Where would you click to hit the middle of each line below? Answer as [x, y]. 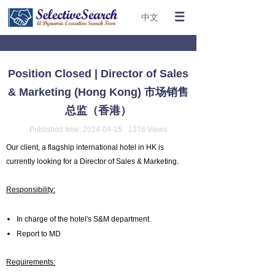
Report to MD [38, 234]
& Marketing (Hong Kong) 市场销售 [98, 92]
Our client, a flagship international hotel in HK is [85, 147]
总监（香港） [98, 110]
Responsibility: [31, 190]
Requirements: [31, 262]
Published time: [56, 130]
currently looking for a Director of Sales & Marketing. [92, 161]
